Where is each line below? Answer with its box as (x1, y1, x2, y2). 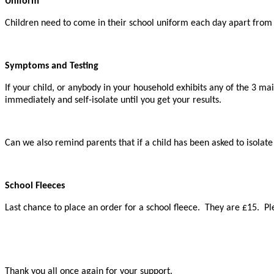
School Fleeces (5, 180, 65, 191)
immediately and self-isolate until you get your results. (5, 95, 221, 105)
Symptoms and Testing (5, 61, 98, 71)
